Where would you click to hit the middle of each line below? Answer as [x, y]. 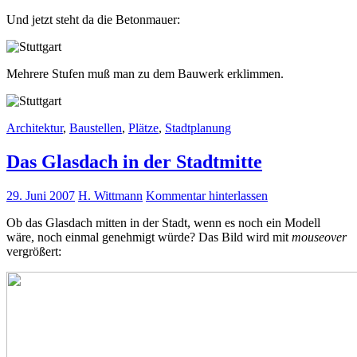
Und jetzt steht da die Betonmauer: [93, 20]
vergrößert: [34, 251]
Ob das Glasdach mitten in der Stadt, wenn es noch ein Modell [163, 222]
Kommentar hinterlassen [207, 195]
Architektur [35, 128]
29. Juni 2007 [41, 195]
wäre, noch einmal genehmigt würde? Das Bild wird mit [149, 237]
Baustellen [96, 128]
